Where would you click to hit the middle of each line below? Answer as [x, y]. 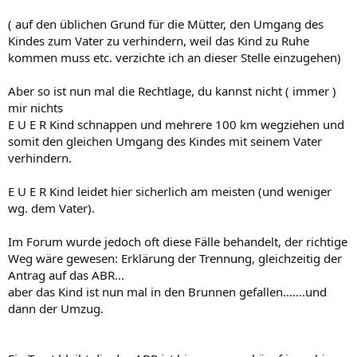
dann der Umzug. [56, 308]
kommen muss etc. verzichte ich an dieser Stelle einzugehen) [175, 57]
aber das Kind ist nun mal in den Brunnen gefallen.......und [167, 292]
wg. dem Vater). [51, 208]
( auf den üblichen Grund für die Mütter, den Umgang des [166, 24]
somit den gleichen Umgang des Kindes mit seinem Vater [165, 141]
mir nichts [35, 108]
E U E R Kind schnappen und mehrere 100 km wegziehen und [176, 124]
